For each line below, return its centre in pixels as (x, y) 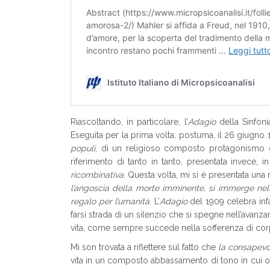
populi (83, 148)
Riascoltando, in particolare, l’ (129, 122)
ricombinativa (97, 175)
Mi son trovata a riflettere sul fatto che (144, 247)
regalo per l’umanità (110, 201)
